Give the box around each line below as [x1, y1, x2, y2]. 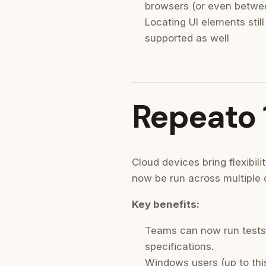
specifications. [144, 240, 214, 253]
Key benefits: [132, 198, 199, 211]
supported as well [144, 31, 229, 44]
